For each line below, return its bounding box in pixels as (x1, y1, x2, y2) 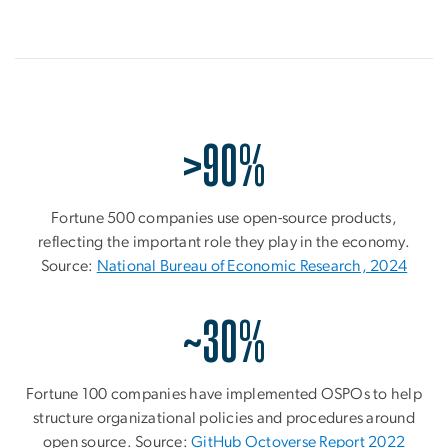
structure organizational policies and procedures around (33, 409, 415, 426)
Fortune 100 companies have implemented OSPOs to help (26, 385, 422, 402)
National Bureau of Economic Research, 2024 (96, 257, 408, 274)
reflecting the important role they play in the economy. (38, 233, 410, 250)
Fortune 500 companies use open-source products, (51, 209, 397, 226)
